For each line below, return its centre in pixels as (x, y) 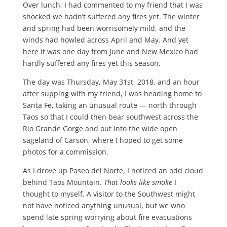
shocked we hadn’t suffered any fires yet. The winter (111, 17)
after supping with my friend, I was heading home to (112, 94)
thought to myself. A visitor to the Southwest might (109, 194)
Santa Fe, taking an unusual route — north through (109, 105)
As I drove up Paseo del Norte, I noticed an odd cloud (113, 171)
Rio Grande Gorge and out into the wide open (100, 129)
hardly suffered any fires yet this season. (91, 63)
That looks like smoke (138, 182)
